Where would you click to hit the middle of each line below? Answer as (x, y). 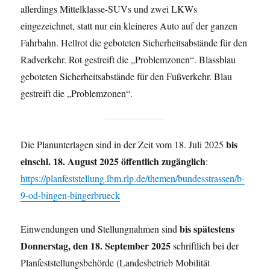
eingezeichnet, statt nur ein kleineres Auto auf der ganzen (129, 25)
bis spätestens (207, 228)
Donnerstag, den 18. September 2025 (96, 245)
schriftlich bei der (205, 245)
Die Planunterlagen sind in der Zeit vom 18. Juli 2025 (124, 144)
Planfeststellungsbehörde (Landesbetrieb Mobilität (115, 262)
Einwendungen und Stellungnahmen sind (100, 228)
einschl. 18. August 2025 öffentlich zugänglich (113, 161)
